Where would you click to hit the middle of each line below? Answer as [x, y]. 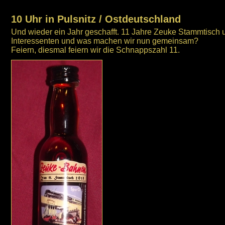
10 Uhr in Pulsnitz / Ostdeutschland [96, 19]
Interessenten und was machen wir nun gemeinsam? [105, 41]
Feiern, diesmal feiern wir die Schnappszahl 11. [95, 50]
